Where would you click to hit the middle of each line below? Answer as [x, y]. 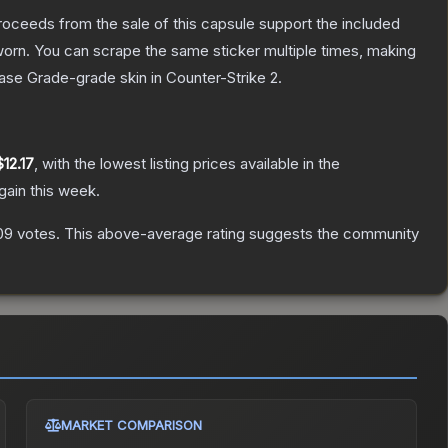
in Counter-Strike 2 [212, 78]
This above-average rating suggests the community [239, 234]
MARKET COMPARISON [132, 425]
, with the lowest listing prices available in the [187, 164]
